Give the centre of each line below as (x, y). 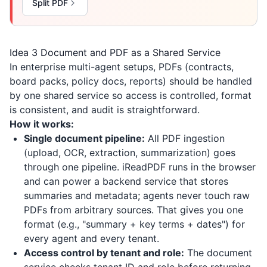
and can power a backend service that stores (126, 181)
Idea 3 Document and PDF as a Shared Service (115, 52)
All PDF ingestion (185, 138)
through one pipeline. (73, 167)
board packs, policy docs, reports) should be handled (131, 81)
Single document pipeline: (84, 138)
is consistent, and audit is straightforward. (105, 110)
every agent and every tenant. (91, 238)
